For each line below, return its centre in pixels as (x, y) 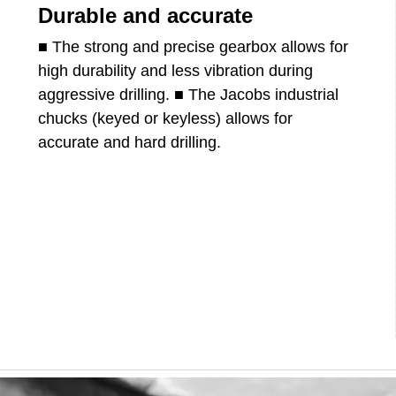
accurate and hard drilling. (130, 142)
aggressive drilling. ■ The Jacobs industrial (189, 94)
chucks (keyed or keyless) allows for (166, 118)
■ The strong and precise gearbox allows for (194, 46)
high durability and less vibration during (176, 70)
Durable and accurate (146, 15)
